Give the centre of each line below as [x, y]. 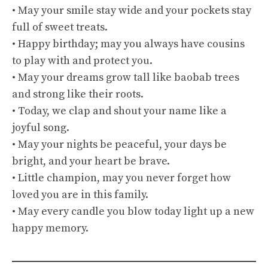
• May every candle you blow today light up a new [133, 211]
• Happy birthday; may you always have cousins [128, 44]
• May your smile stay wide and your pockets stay [132, 10]
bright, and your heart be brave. [91, 161]
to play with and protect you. [82, 61]
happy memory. [50, 228]
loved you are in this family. [80, 195]
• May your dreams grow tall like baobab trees [126, 77]
